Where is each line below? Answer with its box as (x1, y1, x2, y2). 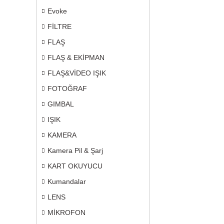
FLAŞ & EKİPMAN (47, 53, 104, 61)
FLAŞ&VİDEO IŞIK (47, 69, 106, 77)
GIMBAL (47, 100, 74, 108)
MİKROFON (47, 208, 85, 216)
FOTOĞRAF (47, 84, 87, 92)
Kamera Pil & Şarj (47, 146, 103, 154)
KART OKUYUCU (47, 162, 102, 170)
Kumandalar (47, 177, 86, 185)
